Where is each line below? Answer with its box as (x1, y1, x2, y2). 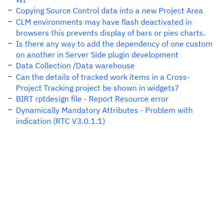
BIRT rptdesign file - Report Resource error (16, 94, 168, 104)
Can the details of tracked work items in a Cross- (16, 72, 190, 82)
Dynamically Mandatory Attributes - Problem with (16, 105, 193, 115)
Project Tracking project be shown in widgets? (16, 83, 179, 93)
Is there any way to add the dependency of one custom (16, 39, 213, 49)
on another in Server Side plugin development (16, 50, 178, 59)
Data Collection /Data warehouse (16, 60, 135, 70)
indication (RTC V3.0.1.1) (16, 116, 105, 126)
